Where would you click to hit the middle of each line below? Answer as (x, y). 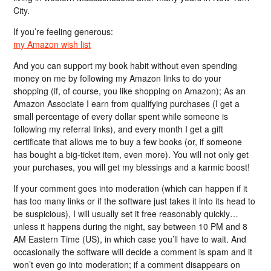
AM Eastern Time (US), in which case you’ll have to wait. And (130, 239)
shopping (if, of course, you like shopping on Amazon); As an (130, 90)
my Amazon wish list (52, 44)
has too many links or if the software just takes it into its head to (135, 201)
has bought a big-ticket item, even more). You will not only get (131, 154)
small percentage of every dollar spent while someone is (121, 116)
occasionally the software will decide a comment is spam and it (133, 251)
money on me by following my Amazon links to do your (118, 78)
